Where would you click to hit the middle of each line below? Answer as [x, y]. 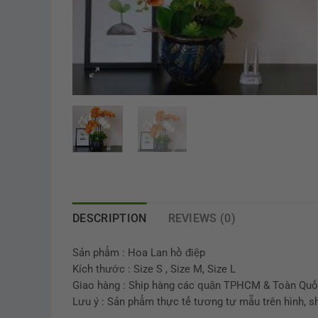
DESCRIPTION [110, 219]
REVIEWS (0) [202, 219]
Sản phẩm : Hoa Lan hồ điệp [139, 253]
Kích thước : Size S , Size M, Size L [154, 269]
